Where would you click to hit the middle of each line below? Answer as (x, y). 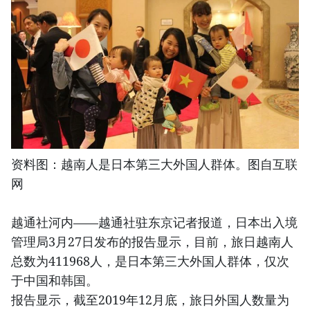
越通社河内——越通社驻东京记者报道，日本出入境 (154, 222)
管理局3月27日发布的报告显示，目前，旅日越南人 (152, 241)
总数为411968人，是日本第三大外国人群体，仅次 (150, 261)
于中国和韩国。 (55, 280)
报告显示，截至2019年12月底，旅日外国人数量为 (150, 299)
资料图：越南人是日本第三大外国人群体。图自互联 (154, 164)
